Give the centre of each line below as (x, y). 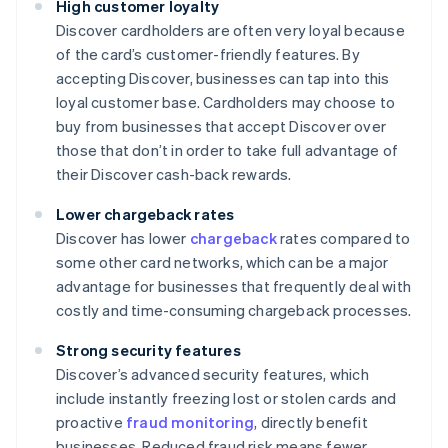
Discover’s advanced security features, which (212, 374)
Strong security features (148, 350)
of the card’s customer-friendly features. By (208, 54)
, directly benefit (311, 422)
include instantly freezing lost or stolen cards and (226, 398)
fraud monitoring (190, 422)
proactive (91, 422)
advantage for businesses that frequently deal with (234, 286)
